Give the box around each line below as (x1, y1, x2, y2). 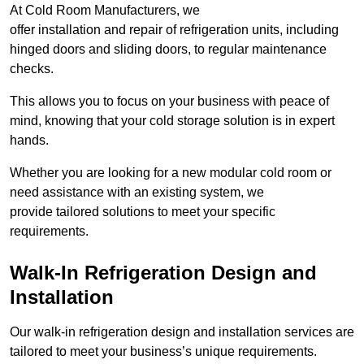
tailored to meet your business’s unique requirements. (10, 344, 317, 359)
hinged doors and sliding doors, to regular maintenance (10, 42, 327, 57)
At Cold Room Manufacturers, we (10, 3, 200, 18)
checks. (10, 62, 54, 76)
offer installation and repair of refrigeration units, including (10, 23, 339, 37)
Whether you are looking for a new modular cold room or (10, 166, 331, 180)
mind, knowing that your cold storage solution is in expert (10, 114, 335, 128)
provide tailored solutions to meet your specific (10, 205, 275, 219)
